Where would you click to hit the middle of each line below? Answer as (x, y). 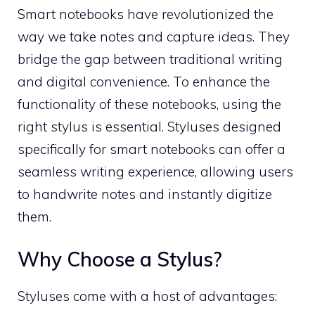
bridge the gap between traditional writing (150, 59)
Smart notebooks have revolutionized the (146, 14)
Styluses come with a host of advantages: (147, 296)
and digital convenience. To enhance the (144, 81)
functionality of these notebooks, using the (149, 104)
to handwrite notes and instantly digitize (145, 194)
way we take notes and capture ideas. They (154, 36)
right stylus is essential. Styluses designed (149, 126)
